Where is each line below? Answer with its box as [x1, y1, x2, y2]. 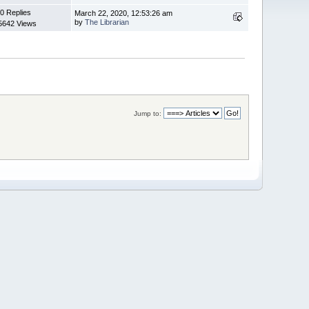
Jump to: [133, 109, 161, 117]
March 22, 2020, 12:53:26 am [74, 8, 173, 17]
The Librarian [85, 17, 130, 26]
